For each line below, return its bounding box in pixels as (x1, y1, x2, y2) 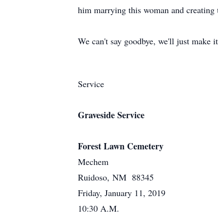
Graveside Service (78, 109, 145, 121)
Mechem (78, 156, 109, 167)
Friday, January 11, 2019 (78, 187, 165, 199)
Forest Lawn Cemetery (78, 140, 163, 152)
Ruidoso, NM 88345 (78, 171, 154, 183)
